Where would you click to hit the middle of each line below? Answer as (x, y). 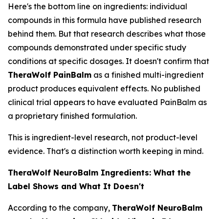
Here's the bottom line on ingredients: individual (98, 6)
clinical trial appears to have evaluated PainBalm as (107, 102)
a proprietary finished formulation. (72, 116)
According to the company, (60, 208)
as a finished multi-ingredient (148, 75)
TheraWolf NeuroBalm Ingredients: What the (99, 173)
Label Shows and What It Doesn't (76, 186)
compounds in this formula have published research (105, 20)
